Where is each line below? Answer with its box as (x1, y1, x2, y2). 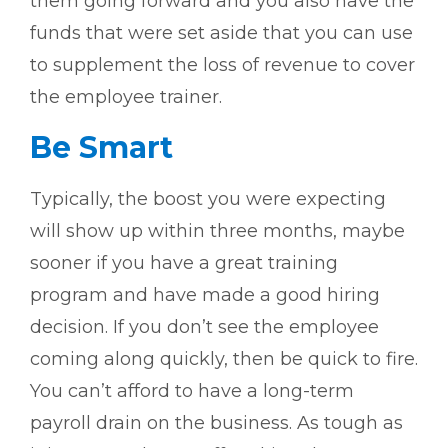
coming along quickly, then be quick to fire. (30, 348, 418, 371)
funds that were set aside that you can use (30, 22, 413, 45)
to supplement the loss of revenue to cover (30, 54, 415, 77)
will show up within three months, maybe (30, 220, 405, 243)
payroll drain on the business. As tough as (30, 412, 403, 435)
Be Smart (30, 129, 173, 167)
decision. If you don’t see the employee (30, 316, 379, 339)
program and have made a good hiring (30, 284, 380, 307)
